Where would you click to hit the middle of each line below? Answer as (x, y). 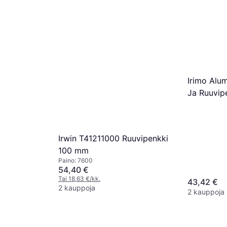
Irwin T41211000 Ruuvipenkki (113, 138)
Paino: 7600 (75, 160)
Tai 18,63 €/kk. (79, 178)
